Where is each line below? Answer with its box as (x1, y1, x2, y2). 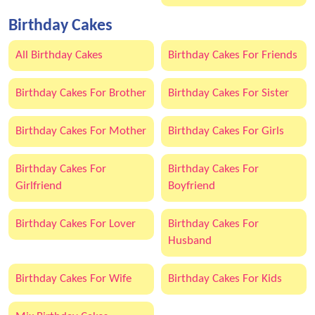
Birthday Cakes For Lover (15, 218, 136, 230)
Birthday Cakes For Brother (15, 87, 146, 99)
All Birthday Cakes (15, 49, 103, 61)
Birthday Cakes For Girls (168, 125, 284, 137)
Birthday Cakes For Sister (168, 87, 289, 99)
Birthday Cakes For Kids (168, 273, 282, 285)
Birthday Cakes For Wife (15, 273, 131, 285)
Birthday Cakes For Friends (168, 49, 297, 61)
